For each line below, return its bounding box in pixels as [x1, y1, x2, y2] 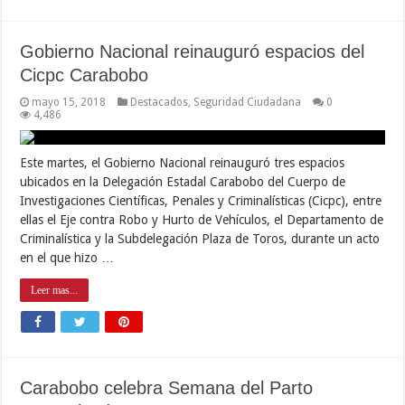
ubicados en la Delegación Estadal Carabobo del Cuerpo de [20, 174, 346, 189]
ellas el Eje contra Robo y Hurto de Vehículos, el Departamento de [20, 212, 384, 227]
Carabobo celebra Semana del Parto [20, 377, 314, 398]
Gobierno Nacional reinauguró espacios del [20, 41, 365, 61]
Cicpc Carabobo [20, 64, 149, 85]
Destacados [130, 95, 189, 108]
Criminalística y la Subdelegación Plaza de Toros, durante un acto [20, 231, 381, 246]
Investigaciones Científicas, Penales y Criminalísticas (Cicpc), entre [20, 193, 382, 208]
